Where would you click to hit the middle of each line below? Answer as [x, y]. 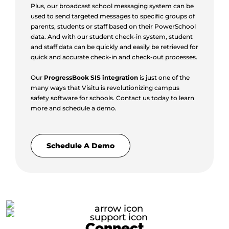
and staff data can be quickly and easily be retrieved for [114, 47]
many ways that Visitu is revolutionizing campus [105, 88]
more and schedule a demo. [74, 108]
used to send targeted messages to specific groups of [113, 16]
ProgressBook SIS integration [91, 78]
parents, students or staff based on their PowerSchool [113, 27]
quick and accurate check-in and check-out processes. [114, 57]
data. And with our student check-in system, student [112, 37]
